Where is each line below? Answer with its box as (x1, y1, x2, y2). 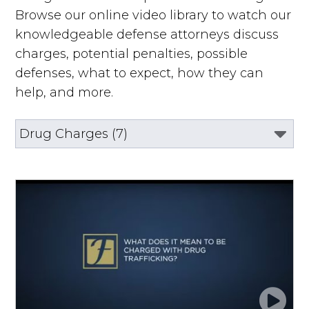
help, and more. (15, 84, 114, 100)
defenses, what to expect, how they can (15, 65, 264, 81)
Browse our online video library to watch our (15, 7, 292, 23)
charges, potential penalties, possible (15, 46, 248, 61)
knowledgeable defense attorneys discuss (15, 26, 279, 42)
